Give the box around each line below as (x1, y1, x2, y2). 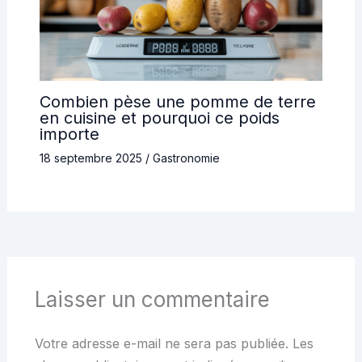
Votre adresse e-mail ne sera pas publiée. (34, 335, 288, 351)
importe (39, 124, 99, 144)
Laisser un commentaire (34, 286, 270, 312)
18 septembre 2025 (39, 150, 145, 165)
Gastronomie (152, 150, 220, 165)
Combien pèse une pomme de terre (39, 91, 316, 112)
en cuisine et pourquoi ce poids (39, 107, 280, 128)
